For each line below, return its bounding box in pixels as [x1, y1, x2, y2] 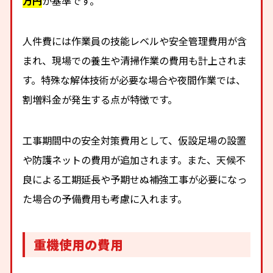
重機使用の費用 [34, 235, 124, 253]
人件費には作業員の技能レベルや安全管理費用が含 [23, 34, 247, 49]
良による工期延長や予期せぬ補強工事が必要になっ [23, 171, 247, 186]
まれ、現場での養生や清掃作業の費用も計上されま [23, 53, 247, 68]
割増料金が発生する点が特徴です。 [23, 92, 178, 107]
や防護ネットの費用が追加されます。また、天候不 [23, 152, 246, 167]
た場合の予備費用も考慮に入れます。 [23, 191, 188, 206]
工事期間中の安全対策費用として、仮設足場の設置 [23, 132, 247, 147]
